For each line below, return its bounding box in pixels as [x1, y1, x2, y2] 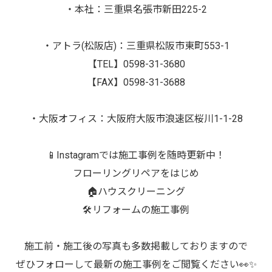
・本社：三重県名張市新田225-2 [65, 4, 207, 15]
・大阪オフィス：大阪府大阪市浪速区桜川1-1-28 [29, 113, 243, 124]
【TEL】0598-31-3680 [87, 58, 185, 70]
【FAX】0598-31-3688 [87, 76, 185, 88]
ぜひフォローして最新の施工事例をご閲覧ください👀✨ [15, 259, 257, 270]
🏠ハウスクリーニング [87, 186, 185, 197]
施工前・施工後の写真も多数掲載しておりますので [24, 240, 248, 252]
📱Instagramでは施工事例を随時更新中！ [47, 149, 225, 161]
